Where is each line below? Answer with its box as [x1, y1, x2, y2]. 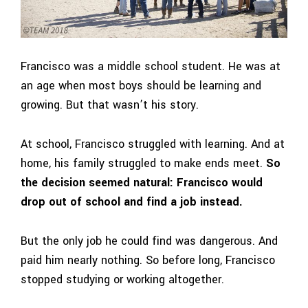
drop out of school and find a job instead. [21, 194, 243, 210]
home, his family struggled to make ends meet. [21, 155, 266, 172]
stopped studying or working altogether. [21, 271, 224, 287]
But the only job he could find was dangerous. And [21, 232, 278, 249]
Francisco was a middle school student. [21, 58, 225, 75]
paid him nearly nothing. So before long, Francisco [21, 252, 275, 268]
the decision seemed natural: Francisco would [21, 175, 263, 191]
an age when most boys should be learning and [21, 78, 261, 94]
